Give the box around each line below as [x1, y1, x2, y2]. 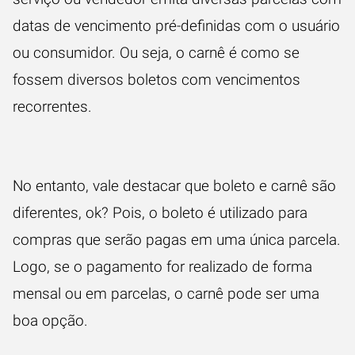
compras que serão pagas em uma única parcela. [13, 230, 341, 249]
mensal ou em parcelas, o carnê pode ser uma [13, 284, 319, 303]
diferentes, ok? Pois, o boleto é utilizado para [13, 203, 307, 222]
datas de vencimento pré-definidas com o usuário [13, 16, 340, 35]
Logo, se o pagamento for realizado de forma [13, 257, 312, 276]
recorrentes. [13, 97, 92, 116]
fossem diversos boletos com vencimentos [13, 70, 300, 89]
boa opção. [13, 311, 88, 330]
